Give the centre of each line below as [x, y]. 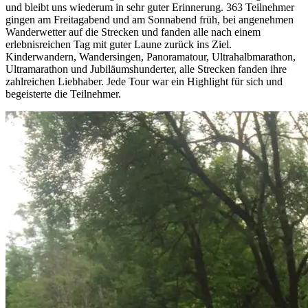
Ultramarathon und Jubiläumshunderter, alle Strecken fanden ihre [146, 69]
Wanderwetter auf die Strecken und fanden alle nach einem [133, 32]
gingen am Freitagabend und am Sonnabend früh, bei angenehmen [150, 19]
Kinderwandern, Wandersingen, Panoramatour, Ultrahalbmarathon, [151, 56]
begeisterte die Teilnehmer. [63, 93]
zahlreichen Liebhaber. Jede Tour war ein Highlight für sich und [144, 81]
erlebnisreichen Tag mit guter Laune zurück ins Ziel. [119, 44]
